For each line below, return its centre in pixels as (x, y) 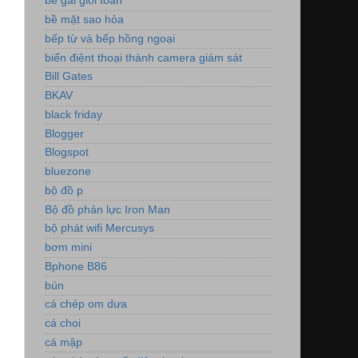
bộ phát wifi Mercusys (99, 229)
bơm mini (68, 248)
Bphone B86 (76, 266)
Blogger (64, 133)
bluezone (68, 172)
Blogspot (67, 153)
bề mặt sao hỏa (84, 20)
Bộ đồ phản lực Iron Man (107, 209)
